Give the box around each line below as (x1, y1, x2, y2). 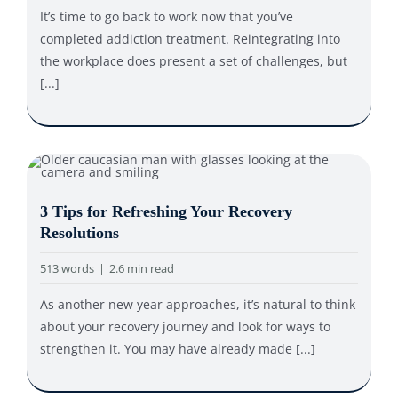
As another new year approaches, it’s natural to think (39, 296, 355, 314)
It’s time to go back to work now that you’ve (39, 8, 293, 26)
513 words (39, 260, 94, 277)
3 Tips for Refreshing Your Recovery (39, 203, 292, 221)
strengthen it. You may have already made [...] (39, 340, 315, 358)
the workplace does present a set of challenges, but (39, 52, 347, 70)
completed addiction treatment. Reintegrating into (39, 30, 340, 48)
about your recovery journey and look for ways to (39, 318, 330, 336)
